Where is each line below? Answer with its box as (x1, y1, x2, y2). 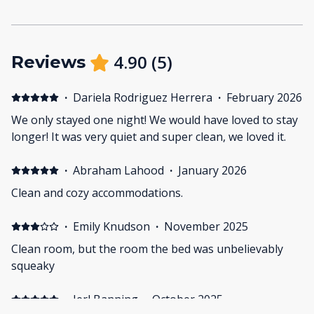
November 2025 (163, 219, 248, 235)
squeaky (11, 258, 55, 274)
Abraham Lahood (72, 163, 164, 179)
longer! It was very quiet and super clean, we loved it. (11, 129, 286, 145)
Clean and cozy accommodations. (11, 185, 183, 201)
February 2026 (226, 90, 302, 106)
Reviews (11, 52, 86, 73)
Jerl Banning (72, 292, 138, 308)
